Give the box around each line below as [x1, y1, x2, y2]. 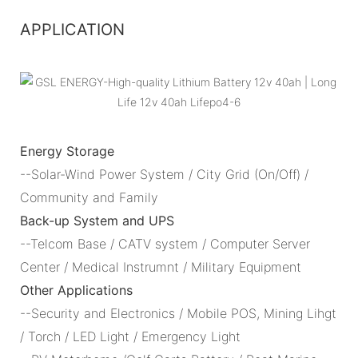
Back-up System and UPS [20, 212, 174, 229]
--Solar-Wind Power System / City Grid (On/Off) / [20, 165, 308, 182]
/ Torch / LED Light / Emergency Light [20, 328, 245, 344]
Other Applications [20, 281, 133, 298]
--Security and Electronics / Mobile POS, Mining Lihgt [20, 304, 336, 321]
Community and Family [20, 189, 158, 205]
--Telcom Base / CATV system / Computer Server [20, 235, 310, 252]
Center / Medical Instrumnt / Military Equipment [20, 258, 305, 275]
